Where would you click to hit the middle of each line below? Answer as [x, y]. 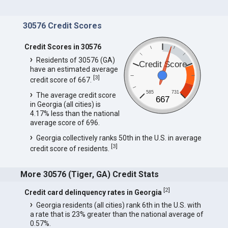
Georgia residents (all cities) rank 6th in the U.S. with [118, 205]
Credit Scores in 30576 [63, 47]
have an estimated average [74, 69]
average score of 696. [65, 122]
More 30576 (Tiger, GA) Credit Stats [90, 175]
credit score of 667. [61, 80]
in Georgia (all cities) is [65, 104]
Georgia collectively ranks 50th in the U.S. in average [119, 138]
